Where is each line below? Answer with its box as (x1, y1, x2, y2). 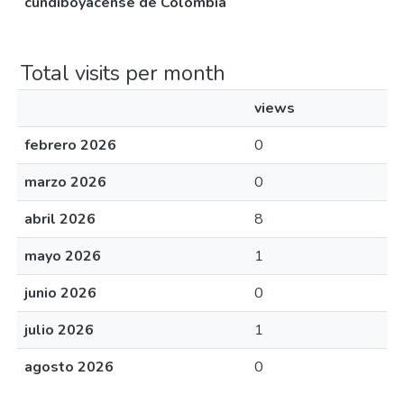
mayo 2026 (24, 246, 101, 266)
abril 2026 (24, 209, 96, 229)
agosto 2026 (24, 357, 114, 377)
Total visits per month (21, 59, 225, 87)
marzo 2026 (24, 172, 106, 192)
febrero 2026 (24, 135, 116, 155)
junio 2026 (24, 283, 96, 303)
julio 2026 (24, 320, 94, 340)
